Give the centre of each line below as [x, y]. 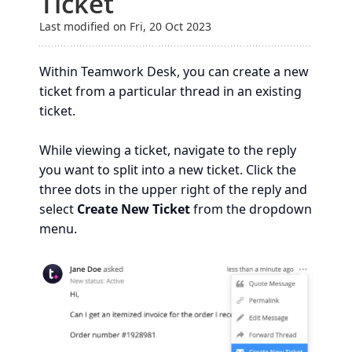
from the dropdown [253, 209]
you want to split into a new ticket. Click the [168, 170]
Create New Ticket [135, 209]
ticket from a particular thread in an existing [170, 91]
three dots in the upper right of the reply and [173, 189]
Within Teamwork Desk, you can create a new [174, 71]
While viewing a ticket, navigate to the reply [168, 150]
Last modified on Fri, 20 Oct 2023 [125, 26]
